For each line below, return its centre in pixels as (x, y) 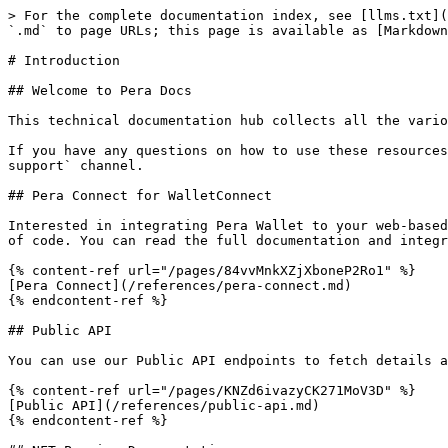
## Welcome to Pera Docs (100, 90)
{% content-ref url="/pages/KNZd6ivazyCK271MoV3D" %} (212, 390)
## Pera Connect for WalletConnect (140, 195)
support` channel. (76, 165)
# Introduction (64, 60)
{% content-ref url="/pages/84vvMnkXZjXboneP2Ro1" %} (212, 270)
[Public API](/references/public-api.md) (164, 405)
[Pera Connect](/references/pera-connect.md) (180, 285)
